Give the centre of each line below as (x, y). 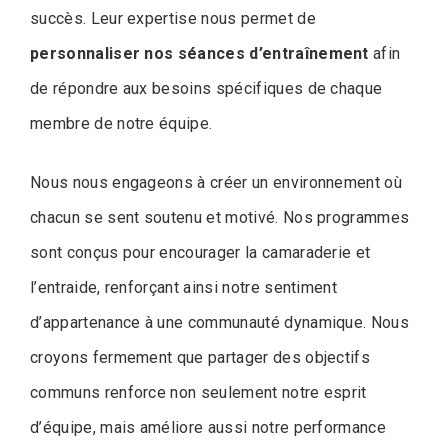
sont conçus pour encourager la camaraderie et (200, 253)
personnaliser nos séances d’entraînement (199, 54)
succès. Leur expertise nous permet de (173, 19)
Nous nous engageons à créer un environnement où (216, 183)
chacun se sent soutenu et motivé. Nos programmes (220, 218)
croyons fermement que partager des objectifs (200, 358)
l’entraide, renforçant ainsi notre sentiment (184, 288)
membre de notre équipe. (121, 124)
